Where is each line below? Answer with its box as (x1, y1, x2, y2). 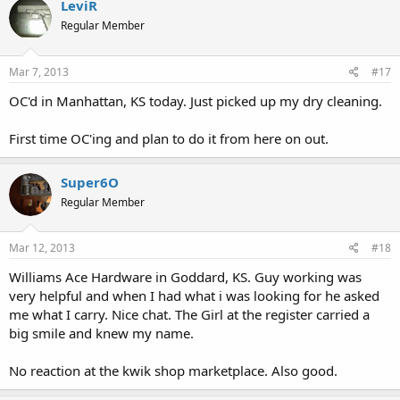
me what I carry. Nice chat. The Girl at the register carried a (9, 305, 370, 323)
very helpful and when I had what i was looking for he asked (9, 287, 379, 304)
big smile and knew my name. (9, 324, 194, 342)
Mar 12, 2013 (9, 240, 75, 255)
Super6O (61, 172, 119, 191)
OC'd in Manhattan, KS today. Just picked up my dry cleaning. (9, 91, 382, 110)
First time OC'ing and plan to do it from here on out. (9, 129, 329, 147)
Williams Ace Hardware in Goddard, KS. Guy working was (9, 268, 362, 286)
